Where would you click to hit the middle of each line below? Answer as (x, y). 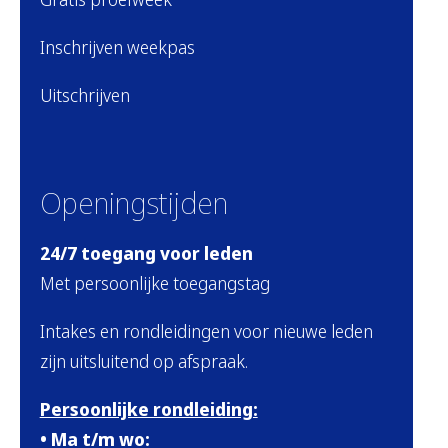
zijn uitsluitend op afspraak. (143, 361)
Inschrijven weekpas (117, 47)
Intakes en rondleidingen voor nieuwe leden (206, 331)
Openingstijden (133, 203)
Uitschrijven (84, 95)
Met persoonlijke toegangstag (154, 283)
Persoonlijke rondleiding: (148, 409)
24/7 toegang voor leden (146, 253)
